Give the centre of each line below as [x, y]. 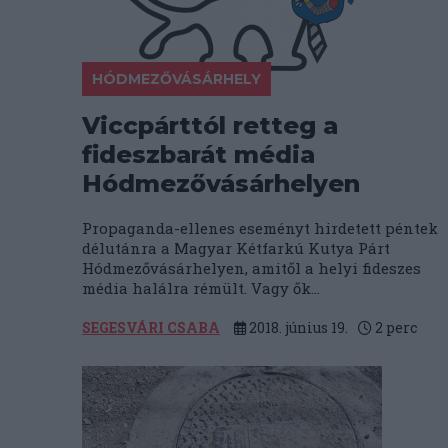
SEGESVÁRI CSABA [151, 327]
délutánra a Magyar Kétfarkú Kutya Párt [236, 248]
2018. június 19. [297, 327]
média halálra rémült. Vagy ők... [201, 288]
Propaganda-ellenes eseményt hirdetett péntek [260, 228]
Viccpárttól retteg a [210, 125]
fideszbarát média [198, 154]
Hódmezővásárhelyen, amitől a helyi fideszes [251, 268]
